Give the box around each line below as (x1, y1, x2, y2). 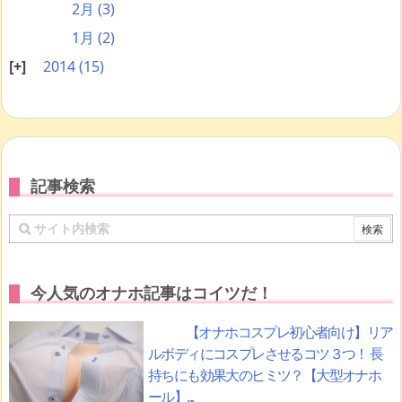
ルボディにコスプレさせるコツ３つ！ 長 (148, 344, 383, 364)
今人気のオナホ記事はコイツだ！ (31, 282, 273, 304)
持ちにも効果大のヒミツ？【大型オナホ (148, 365, 381, 386)
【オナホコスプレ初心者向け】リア (186, 322, 393, 343)
